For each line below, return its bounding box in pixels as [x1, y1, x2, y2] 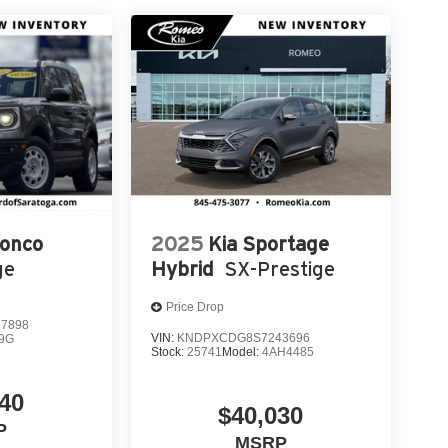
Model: [221, 344, 262, 359]
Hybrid [150, 257, 214, 280]
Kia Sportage [207, 232, 329, 255]
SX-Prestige [223, 257, 335, 280]
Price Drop [165, 300, 224, 315]
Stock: [150, 344, 187, 359]
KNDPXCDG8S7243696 [176, 330, 310, 345]
